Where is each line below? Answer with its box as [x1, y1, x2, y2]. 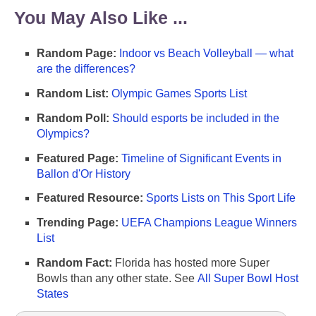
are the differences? [37, 63, 135, 75]
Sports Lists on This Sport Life [146, 192, 296, 205]
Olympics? [37, 127, 90, 140]
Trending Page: [37, 217, 119, 229]
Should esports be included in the [112, 111, 279, 124]
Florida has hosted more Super [112, 256, 269, 269]
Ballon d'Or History [37, 167, 130, 180]
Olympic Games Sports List [111, 87, 247, 99]
